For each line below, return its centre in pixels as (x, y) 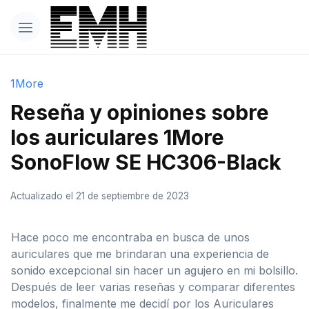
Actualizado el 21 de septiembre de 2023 (100, 196)
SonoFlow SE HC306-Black (146, 162)
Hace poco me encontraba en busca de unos (130, 237)
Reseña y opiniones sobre (140, 112)
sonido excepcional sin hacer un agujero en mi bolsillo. (154, 270)
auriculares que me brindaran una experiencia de (140, 253)
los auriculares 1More (117, 137)
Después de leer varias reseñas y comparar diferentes (153, 287)
